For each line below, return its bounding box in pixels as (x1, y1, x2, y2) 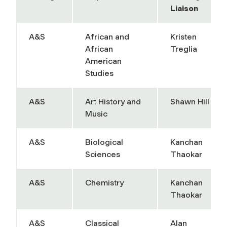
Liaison (170, 3, 198, 13)
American (85, 56, 122, 66)
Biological (85, 137, 123, 147)
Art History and (85, 96, 141, 106)
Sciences (85, 149, 120, 159)
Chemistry (85, 177, 124, 187)
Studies (85, 68, 113, 78)
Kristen (170, 31, 197, 42)
